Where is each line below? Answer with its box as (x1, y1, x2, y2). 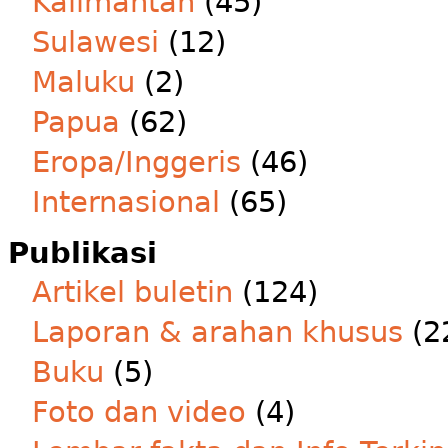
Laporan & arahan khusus (32, 315, 403, 349)
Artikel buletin (32, 275, 233, 309)
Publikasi (8, 236, 157, 270)
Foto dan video (32, 395, 246, 429)
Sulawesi (32, 25, 159, 59)
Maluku (32, 65, 135, 99)
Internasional (32, 185, 220, 219)
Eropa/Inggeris (32, 145, 241, 179)
